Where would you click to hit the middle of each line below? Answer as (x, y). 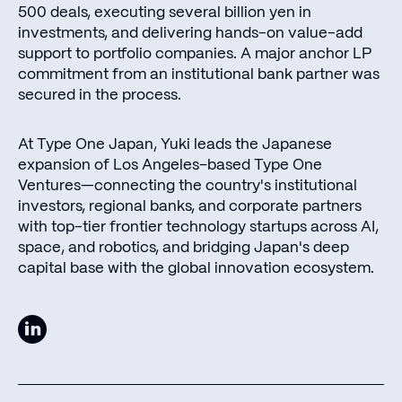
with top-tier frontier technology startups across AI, (198, 227)
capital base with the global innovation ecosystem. (196, 268)
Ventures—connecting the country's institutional (188, 185)
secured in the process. (100, 95)
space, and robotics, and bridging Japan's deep (184, 247)
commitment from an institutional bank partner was (199, 74)
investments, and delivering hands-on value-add (190, 33)
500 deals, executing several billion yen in (165, 12)
